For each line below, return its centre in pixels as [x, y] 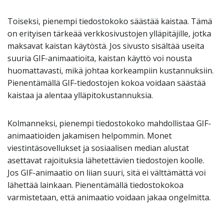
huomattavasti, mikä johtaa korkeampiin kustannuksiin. [110, 71]
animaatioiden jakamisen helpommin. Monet [90, 136]
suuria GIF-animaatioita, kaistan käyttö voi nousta [100, 58]
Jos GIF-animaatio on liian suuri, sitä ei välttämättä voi [107, 173]
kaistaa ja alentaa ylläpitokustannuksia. [80, 95]
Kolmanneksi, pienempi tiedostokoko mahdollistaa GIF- [109, 123]
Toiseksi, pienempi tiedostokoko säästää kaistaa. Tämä [110, 21]
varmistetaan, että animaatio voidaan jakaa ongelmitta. [109, 197]
